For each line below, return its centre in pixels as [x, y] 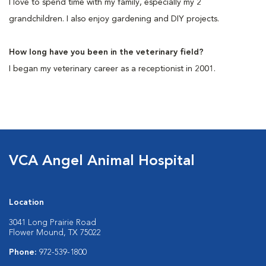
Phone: [24, 252]
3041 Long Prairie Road [53, 222]
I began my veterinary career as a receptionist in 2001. [112, 69]
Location [26, 202]
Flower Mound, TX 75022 [55, 232]
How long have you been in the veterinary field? [106, 52]
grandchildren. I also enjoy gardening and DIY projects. [114, 19]
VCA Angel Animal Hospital [102, 161]
